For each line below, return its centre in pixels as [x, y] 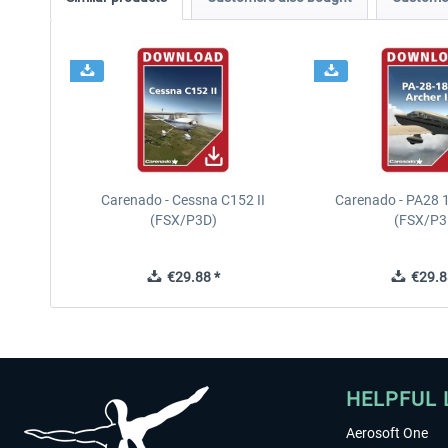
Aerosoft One [387, 433]
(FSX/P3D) [183, 220]
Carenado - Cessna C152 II [183, 200]
